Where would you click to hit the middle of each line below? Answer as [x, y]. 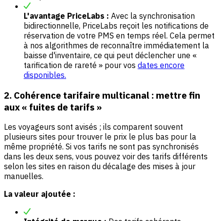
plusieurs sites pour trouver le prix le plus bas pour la [100, 137]
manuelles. [24, 176]
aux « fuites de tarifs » [53, 107]
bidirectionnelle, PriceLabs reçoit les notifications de [116, 25]
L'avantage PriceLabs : [66, 16]
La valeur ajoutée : [40, 194]
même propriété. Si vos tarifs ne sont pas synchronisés [101, 147]
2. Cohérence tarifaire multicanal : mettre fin [102, 95]
